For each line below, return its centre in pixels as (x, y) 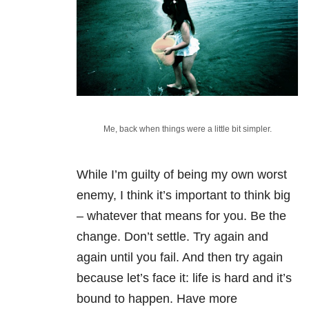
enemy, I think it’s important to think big (183, 195)
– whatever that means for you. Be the (181, 216)
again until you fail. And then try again (180, 257)
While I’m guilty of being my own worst (182, 174)
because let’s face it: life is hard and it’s (184, 278)
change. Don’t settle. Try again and (172, 236)
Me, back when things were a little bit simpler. (187, 129)
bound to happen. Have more (157, 298)
